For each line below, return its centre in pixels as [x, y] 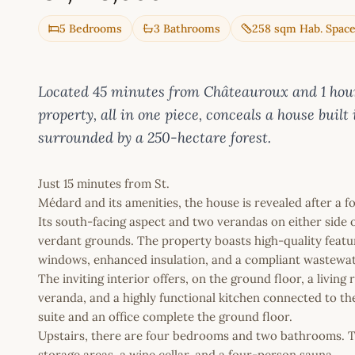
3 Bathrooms [187, 29]
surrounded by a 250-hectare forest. [155, 138]
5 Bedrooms [91, 29]
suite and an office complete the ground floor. [165, 317]
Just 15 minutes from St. [104, 184]
